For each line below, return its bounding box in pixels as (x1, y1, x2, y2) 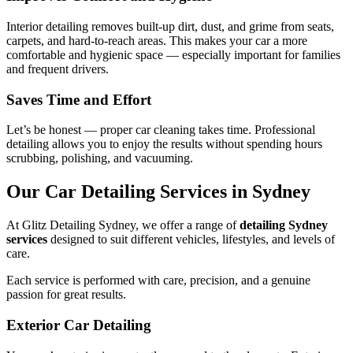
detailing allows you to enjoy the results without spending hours (6, 137, 322, 151)
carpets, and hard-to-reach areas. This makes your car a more (6, 33, 307, 47)
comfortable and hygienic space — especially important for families (6, 47, 340, 61)
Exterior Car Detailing (6, 316, 151, 333)
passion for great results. (6, 288, 126, 302)
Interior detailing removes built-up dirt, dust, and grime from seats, (6, 19, 334, 33)
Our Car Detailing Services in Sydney (6, 181, 310, 203)
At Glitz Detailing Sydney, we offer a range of (6, 218, 240, 232)
